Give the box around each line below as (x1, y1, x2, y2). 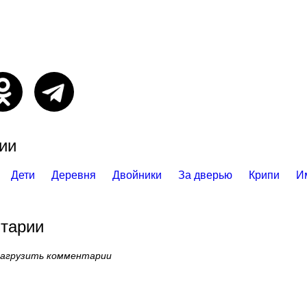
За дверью (178, 169, 232, 181)
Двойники (112, 169, 162, 181)
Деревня (51, 169, 96, 181)
